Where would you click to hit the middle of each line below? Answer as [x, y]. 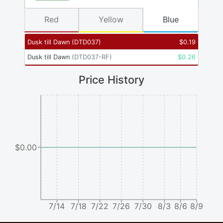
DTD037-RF [92, 57]
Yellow [111, 20]
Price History [111, 80]
